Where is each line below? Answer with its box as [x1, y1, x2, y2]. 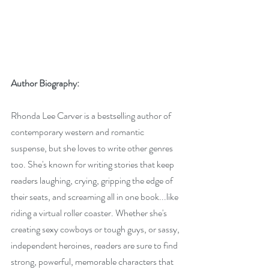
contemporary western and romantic [11, 125, 146, 139]
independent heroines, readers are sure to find [11, 238, 180, 252]
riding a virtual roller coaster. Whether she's [11, 206, 169, 220]
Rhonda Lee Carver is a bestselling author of [11, 109, 173, 122]
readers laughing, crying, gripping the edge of [11, 174, 175, 187]
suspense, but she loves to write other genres [11, 141, 175, 155]
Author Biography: [11, 76, 79, 90]
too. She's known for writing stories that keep [11, 157, 176, 171]
